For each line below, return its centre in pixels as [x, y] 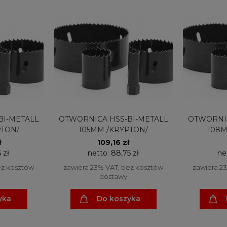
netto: [99, 153]
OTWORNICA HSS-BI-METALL [113, 119]
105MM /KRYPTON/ [113, 129]
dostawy [113, 176]
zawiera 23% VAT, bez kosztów [113, 167]
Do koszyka [118, 199]
